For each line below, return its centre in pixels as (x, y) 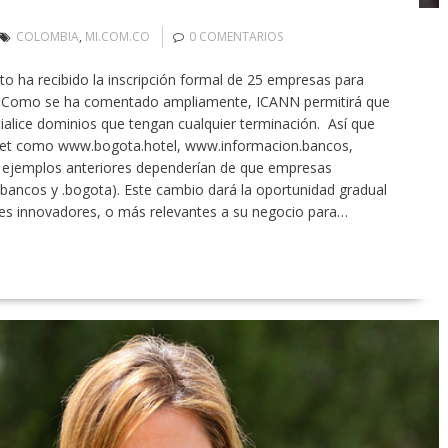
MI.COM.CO (117, 37)
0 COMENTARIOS (235, 37)
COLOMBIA (47, 37)
